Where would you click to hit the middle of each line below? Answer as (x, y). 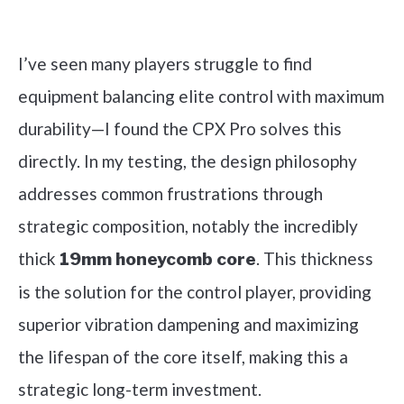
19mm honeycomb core (158, 260)
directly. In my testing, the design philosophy (188, 161)
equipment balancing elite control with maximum (201, 96)
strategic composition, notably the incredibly (188, 226)
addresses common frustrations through (170, 194)
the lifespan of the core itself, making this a (183, 357)
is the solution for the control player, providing (195, 292)
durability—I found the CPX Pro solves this (180, 129)
